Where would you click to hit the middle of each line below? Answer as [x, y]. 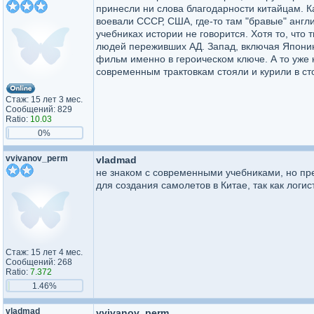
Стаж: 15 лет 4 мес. [44, 252]
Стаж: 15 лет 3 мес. [44, 100]
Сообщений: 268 [39, 262]
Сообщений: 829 [39, 109]
